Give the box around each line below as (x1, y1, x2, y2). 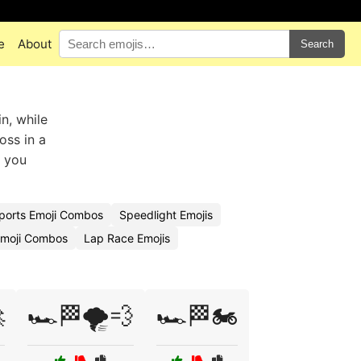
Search (301, 38, 334, 50)
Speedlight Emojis (119, 208, 213, 222)
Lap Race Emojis (84, 231, 170, 245)
